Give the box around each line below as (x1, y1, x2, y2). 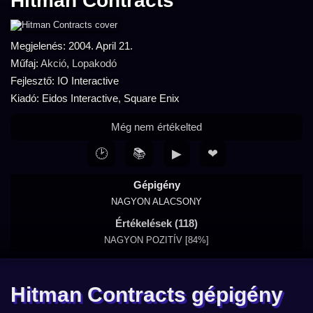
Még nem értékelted (111, 121, 202, 133)
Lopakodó (72, 57, 117, 69)
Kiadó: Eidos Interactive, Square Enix (10, 92, 180, 104)
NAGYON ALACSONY (111, 196, 202, 207)
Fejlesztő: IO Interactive (10, 75, 119, 87)
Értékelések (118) (115, 217, 198, 229)
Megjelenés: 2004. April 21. (10, 40, 133, 52)
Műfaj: (10, 57, 41, 69)
